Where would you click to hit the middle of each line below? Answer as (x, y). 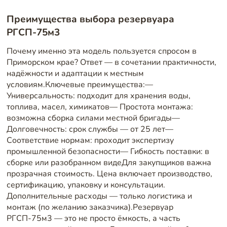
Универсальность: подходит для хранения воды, (98, 96)
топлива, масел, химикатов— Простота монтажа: (100, 107)
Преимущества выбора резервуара (90, 19)
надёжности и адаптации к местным (75, 74)
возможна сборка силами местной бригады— (93, 118)
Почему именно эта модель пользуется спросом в (101, 51)
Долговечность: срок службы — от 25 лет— (90, 129)
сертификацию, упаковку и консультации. (86, 185)
